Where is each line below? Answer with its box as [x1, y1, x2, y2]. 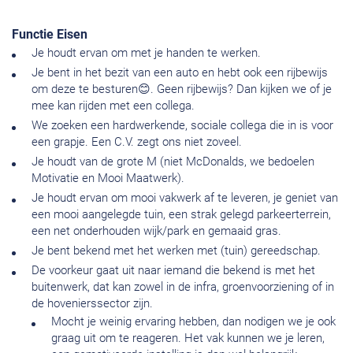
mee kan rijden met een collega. [32, 98, 195, 113]
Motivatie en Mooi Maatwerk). [32, 171, 184, 186]
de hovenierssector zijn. [32, 296, 153, 311]
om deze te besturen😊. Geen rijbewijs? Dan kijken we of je [32, 82, 332, 97]
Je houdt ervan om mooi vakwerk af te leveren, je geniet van [32, 191, 338, 206]
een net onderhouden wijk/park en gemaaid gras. [32, 224, 281, 239]
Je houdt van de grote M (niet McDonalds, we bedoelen [32, 154, 314, 169]
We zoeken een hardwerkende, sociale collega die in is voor [32, 118, 333, 133]
